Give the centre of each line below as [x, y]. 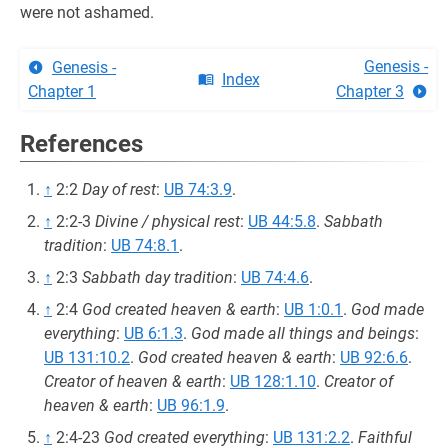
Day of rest [119, 189]
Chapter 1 [62, 91]
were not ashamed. [87, 12]
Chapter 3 [370, 91]
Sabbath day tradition [157, 277]
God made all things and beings [303, 333]
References [81, 144]
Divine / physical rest [167, 221]
